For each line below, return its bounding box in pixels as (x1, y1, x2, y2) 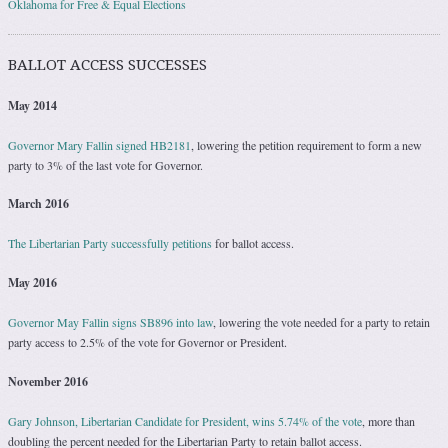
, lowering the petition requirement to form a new (191, 136, 422, 153)
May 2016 (8, 274, 57, 292)
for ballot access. (212, 235, 294, 252)
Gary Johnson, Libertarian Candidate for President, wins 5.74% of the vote (8, 412, 362, 429)
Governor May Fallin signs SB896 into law (8, 313, 213, 330)
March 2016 (8, 195, 69, 213)
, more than (362, 412, 415, 429)
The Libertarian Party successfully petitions (8, 235, 212, 252)
